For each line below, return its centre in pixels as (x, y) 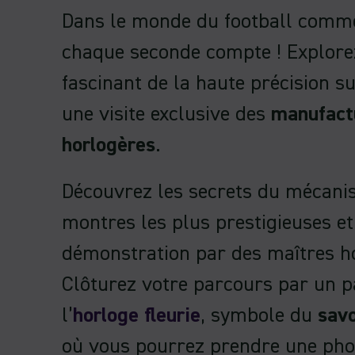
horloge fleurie (137, 317)
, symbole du (259, 317)
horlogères (109, 145)
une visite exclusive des (166, 115)
